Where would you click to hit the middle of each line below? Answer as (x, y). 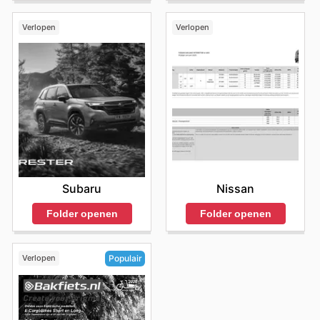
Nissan (235, 189)
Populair (125, 259)
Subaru (82, 189)
